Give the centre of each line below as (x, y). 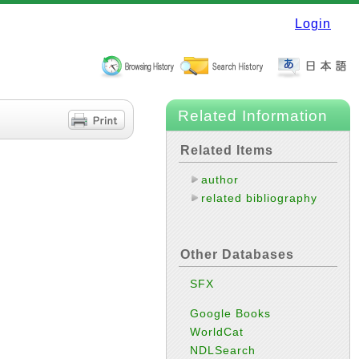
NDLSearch (223, 351)
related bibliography (260, 198)
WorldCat (217, 332)
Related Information (253, 116)
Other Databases (237, 254)
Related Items (227, 150)
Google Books (231, 314)
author (220, 179)
